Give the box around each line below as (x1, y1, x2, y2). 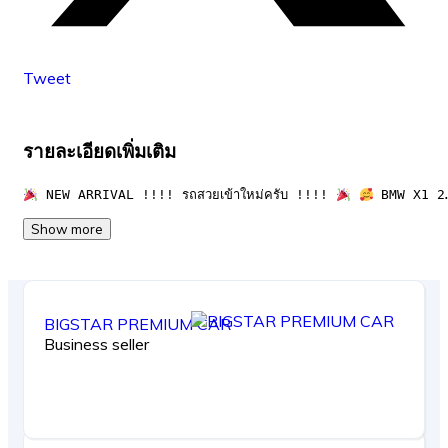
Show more (31, 221, 103, 238)
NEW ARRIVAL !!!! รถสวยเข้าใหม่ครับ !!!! (37, 187, 336, 203)
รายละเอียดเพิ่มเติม (23, 138, 176, 163)
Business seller (44, 334, 149, 355)
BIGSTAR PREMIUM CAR (44, 314, 231, 335)
